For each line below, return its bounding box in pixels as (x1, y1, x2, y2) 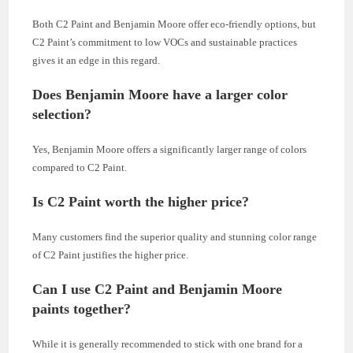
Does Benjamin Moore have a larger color (32, 87, 288, 103)
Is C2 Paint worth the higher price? (32, 194, 250, 210)
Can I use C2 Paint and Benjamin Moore (32, 281, 283, 298)
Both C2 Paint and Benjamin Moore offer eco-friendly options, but (32, 18, 317, 31)
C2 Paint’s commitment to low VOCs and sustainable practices (32, 36, 298, 49)
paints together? (32, 301, 132, 318)
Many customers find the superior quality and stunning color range (32, 231, 318, 243)
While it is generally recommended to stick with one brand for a (32, 338, 303, 351)
